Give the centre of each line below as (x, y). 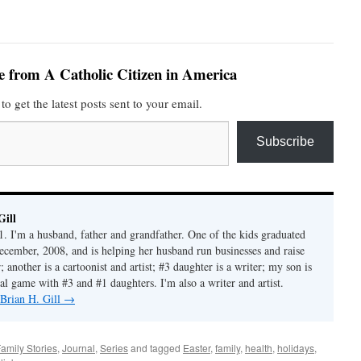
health (259, 348)
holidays (296, 348)
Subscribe (285, 142)
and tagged (156, 348)
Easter (197, 348)
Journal (79, 348)
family (228, 348)
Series (114, 348)
